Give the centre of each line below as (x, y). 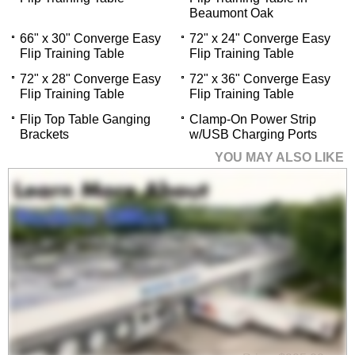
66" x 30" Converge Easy (90, 38)
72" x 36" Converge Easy (260, 78)
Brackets (44, 134)
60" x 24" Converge (281, 311)
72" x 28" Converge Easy (90, 78)
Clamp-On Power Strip (253, 119)
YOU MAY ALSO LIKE (279, 157)
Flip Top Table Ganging (85, 119)
